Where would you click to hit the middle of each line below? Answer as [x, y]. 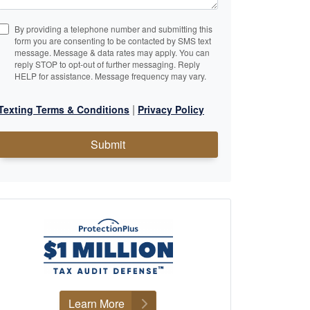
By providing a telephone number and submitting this [113, 29]
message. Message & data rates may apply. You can [112, 52]
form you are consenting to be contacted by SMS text [113, 40]
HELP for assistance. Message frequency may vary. [110, 76]
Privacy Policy [171, 109]
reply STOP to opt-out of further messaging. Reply [107, 64]
